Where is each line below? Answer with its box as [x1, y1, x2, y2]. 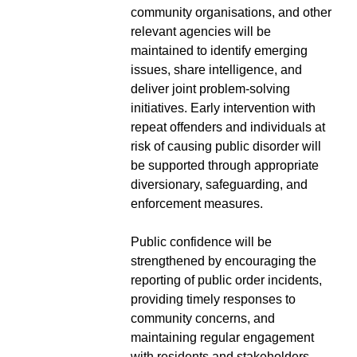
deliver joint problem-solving [131, 81, 290, 96]
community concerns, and [131, 311, 275, 325]
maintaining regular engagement [131, 330, 314, 344]
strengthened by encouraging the [131, 253, 316, 268]
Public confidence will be [131, 234, 272, 249]
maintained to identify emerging [131, 43, 308, 57]
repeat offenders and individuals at [131, 120, 325, 134]
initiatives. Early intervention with [131, 100, 316, 115]
